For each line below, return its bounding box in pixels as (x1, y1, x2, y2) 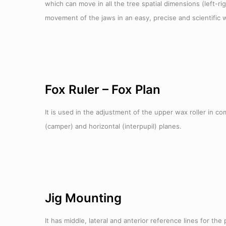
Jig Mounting (44, 191, 122, 205)
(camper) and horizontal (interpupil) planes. (44, 122, 182, 130)
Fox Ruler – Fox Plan (44, 82, 160, 97)
